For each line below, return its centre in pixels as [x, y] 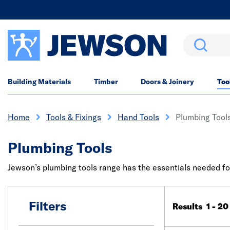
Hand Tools [138, 117]
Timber [106, 82]
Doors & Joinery [168, 82]
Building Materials [39, 82]
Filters [47, 206]
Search [197, 40]
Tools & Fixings [74, 117]
